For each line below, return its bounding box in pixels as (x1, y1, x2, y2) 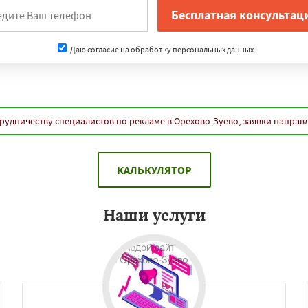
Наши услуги (102, 205, 206, 225)
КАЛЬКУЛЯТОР (116, 163, 192, 177)
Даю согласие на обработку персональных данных (68, 43, 254, 54)
